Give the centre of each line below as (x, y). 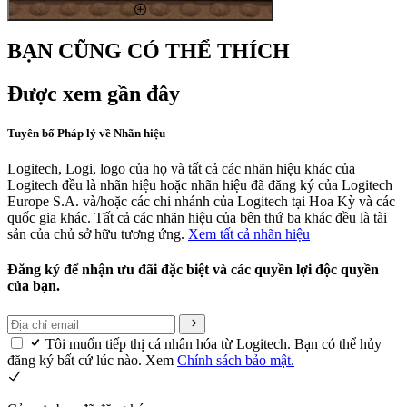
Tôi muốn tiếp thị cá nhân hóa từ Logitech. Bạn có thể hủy (213, 343)
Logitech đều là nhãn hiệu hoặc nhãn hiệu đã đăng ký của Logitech (200, 184)
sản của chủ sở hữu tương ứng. (98, 233)
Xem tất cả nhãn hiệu (249, 233)
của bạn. (35, 286)
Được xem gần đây (94, 93)
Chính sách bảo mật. (236, 360)
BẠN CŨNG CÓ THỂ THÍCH (149, 50)
